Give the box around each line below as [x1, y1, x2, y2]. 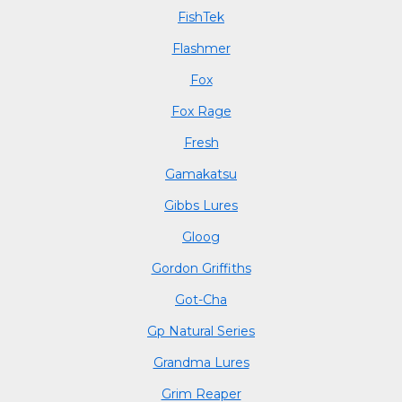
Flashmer [171, 39, 231, 57]
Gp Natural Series [147, 322, 255, 339]
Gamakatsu [165, 165, 237, 182]
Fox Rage [170, 102, 232, 119]
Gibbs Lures [164, 197, 238, 214]
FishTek [178, 8, 224, 25]
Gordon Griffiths [151, 259, 251, 276]
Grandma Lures [153, 354, 249, 371]
